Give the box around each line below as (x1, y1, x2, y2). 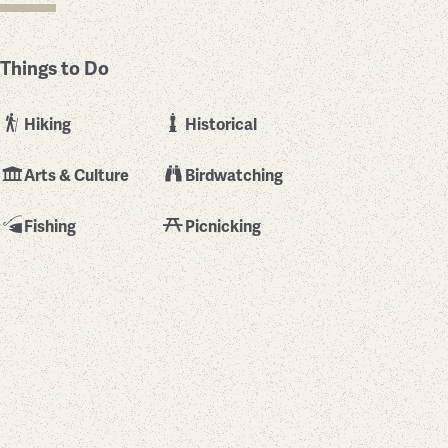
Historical (185, 115, 257, 136)
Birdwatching (185, 166, 283, 187)
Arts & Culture (24, 166, 129, 187)
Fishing (24, 217, 76, 238)
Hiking (24, 115, 71, 136)
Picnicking (185, 217, 261, 238)
